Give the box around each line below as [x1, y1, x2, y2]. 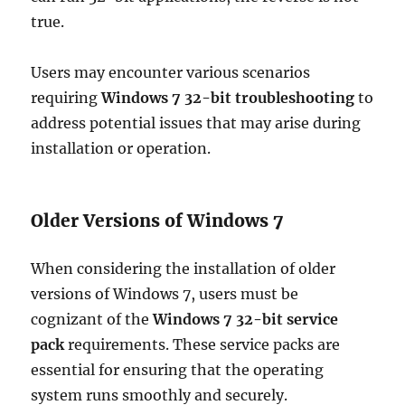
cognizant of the [31, 310, 154, 328]
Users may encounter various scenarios [31, 63, 311, 81]
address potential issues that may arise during [31, 114, 362, 132]
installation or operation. [31, 139, 212, 157]
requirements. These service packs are [64, 335, 341, 353]
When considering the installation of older [31, 259, 336, 278]
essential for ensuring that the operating [31, 361, 325, 379]
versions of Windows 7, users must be [31, 285, 299, 303]
